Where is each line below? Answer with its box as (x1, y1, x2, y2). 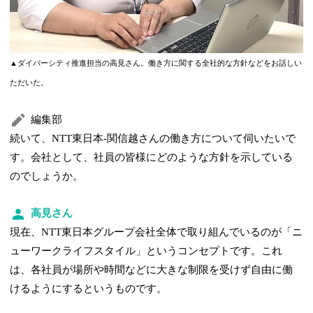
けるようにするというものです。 (10, 283, 168, 295)
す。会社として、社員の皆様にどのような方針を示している (10, 152, 293, 163)
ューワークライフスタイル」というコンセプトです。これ (10, 245, 283, 257)
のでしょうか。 (10, 170, 84, 182)
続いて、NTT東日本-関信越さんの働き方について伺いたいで (10, 133, 296, 145)
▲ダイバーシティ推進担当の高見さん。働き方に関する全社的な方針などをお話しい (10, 59, 303, 68)
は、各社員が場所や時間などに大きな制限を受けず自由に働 (10, 264, 293, 276)
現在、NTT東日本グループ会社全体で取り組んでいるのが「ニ (10, 226, 303, 238)
